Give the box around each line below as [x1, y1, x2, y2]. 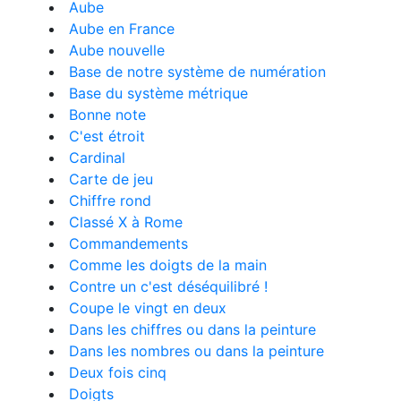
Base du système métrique [69, 84, 248, 102]
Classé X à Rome [69, 213, 183, 231]
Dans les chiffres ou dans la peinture [69, 320, 316, 338]
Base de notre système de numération [69, 63, 326, 81]
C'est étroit [69, 127, 145, 145]
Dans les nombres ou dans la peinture [69, 342, 324, 360]
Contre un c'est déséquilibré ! [69, 277, 268, 295]
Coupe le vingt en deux [69, 299, 226, 317]
